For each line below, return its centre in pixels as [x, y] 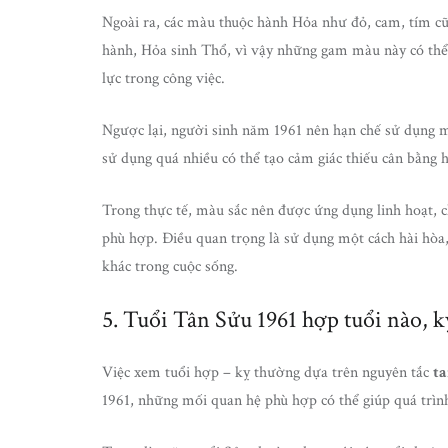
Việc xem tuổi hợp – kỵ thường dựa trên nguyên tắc [267, 372]
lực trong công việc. [163, 78]
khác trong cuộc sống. [170, 266]
